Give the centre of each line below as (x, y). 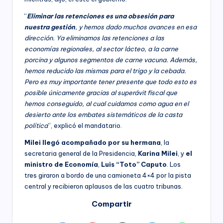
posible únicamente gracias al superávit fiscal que (101, 92)
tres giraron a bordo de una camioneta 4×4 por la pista (108, 175)
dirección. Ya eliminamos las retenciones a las (94, 38)
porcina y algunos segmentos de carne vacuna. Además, (111, 59)
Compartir (111, 204)
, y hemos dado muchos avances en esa (136, 27)
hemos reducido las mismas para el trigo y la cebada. (105, 70)
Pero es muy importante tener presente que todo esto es (111, 81)
